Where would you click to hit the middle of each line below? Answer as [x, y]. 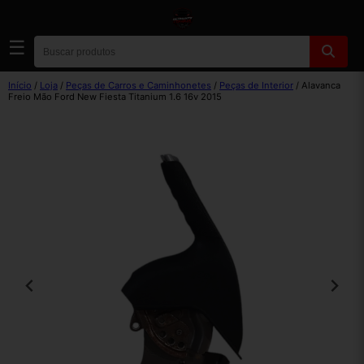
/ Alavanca [317, 85]
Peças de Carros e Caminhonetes [139, 85]
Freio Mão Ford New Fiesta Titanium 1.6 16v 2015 [115, 97]
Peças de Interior [256, 85]
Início [20, 85]
